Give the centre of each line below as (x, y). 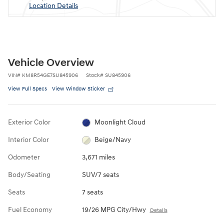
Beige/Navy (113, 140)
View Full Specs (27, 89)
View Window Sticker (78, 89)
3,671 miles (98, 157)
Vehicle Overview (51, 63)
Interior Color (28, 140)
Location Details (53, 6)
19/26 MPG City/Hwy (114, 210)
